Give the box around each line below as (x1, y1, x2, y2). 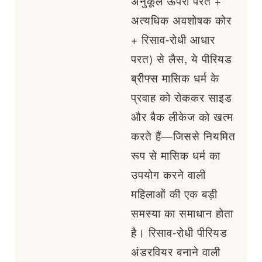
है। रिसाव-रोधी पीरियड (131, 225, 227, 240)
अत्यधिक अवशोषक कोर (131, 12, 232, 28)
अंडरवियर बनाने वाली (131, 244, 220, 260)
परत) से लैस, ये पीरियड (131, 51, 232, 67)
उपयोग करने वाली (131, 167, 206, 182)
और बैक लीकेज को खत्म (131, 109, 233, 125)
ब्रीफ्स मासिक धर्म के (131, 70, 219, 86)
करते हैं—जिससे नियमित (131, 128, 236, 144)
